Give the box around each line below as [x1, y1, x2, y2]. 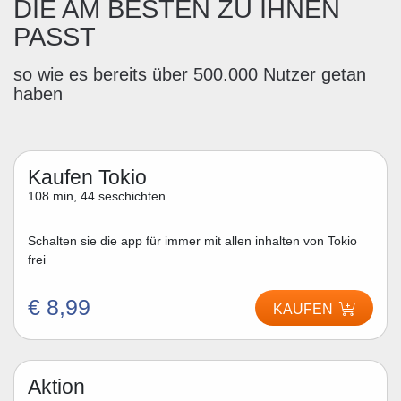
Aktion [28, 375, 85, 398]
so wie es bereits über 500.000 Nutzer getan [13, 64, 366, 84]
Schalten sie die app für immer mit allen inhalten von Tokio [28, 234, 357, 248]
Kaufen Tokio [28, 166, 147, 189]
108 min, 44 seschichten [28, 190, 166, 203]
